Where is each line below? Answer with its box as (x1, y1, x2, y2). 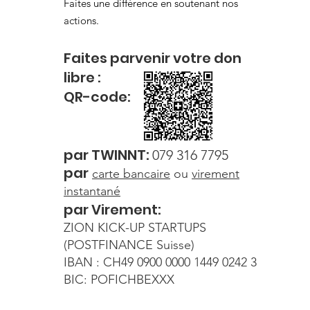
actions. (64, 14, 99, 28)
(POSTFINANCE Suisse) (64, 237, 194, 253)
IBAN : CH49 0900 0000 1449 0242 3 (64, 255, 257, 271)
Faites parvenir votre (64, 48, 214, 69)
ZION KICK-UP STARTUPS (64, 220, 206, 236)
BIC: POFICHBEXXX (64, 272, 174, 288)
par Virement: (64, 200, 161, 220)
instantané (64, 183, 120, 199)
